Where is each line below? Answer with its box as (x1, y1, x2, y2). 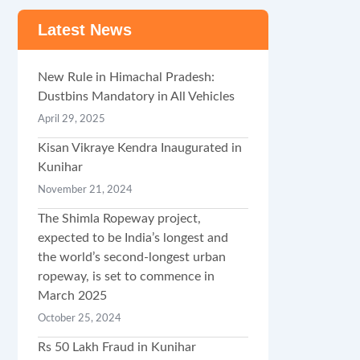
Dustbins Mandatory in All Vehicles (37, 90, 235, 103)
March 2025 (37, 289, 107, 302)
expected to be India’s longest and (37, 231, 228, 244)
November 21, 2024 (37, 185, 133, 195)
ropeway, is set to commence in (37, 270, 215, 283)
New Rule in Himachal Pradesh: (37, 71, 215, 84)
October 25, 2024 (37, 313, 121, 324)
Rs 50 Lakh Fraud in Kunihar (37, 341, 196, 354)
